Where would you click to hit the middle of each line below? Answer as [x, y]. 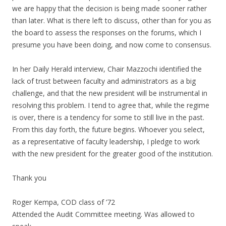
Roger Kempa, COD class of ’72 [64, 202]
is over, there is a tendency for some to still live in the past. [108, 117]
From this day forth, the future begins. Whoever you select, [108, 129]
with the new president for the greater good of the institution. [112, 154]
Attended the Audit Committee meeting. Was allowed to [103, 214]
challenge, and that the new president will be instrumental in [110, 93]
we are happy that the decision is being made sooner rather [109, 8]
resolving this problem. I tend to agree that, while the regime [111, 105]
